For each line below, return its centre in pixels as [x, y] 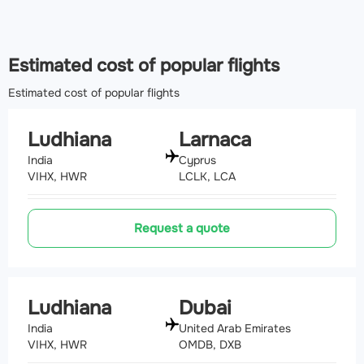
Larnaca [215, 140]
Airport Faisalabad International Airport [147, 48]
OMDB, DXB [210, 344]
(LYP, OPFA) [304, 48]
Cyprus [197, 160]
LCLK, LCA [207, 176]
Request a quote [182, 228]
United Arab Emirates [235, 328]
